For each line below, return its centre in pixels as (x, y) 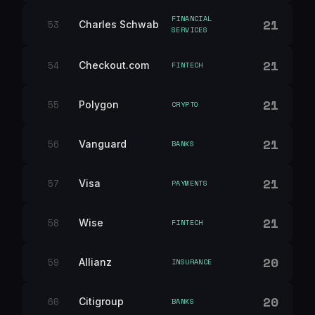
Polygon (99, 104)
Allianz (95, 262)
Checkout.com (114, 65)
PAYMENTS (190, 183)
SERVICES (190, 30)
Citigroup (101, 301)
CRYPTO (185, 104)
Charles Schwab (119, 24)
